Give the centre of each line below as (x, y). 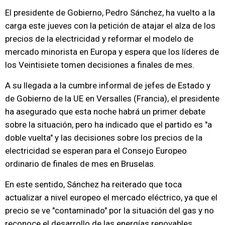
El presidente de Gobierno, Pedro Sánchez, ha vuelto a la (110, 13)
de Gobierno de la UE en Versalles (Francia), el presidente (112, 98)
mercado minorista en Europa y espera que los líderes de (112, 52)
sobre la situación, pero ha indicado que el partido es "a (108, 125)
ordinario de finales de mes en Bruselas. (80, 164)
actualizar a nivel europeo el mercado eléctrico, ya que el (111, 197)
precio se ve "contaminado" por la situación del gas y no (109, 210)
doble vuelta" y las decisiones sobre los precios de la (104, 138)
